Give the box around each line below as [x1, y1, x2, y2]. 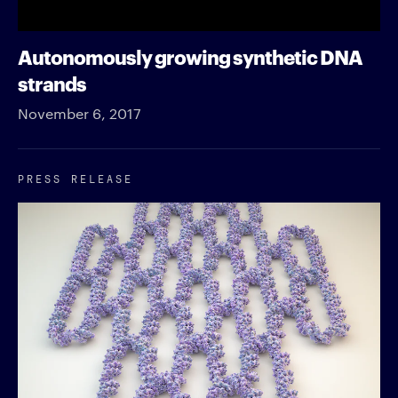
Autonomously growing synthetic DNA [18, 42, 362, 70]
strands [18, 68, 86, 97]
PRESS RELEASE [18, 169, 133, 187]
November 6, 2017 [18, 104, 141, 123]
